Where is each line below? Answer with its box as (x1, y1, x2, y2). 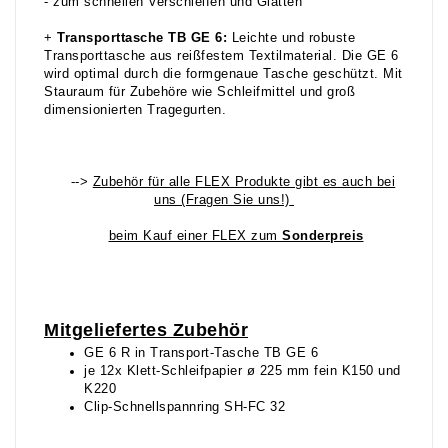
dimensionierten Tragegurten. (44, 103, 226, 118)
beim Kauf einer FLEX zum (108, 229, 282, 244)
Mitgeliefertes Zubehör (44, 320, 248, 341)
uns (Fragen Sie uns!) (154, 193, 290, 208)
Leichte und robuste (231, 31, 355, 46)
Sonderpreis (282, 229, 364, 244)
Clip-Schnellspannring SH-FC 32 (84, 400, 290, 415)
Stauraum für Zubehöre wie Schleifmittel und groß (44, 85, 355, 100)
